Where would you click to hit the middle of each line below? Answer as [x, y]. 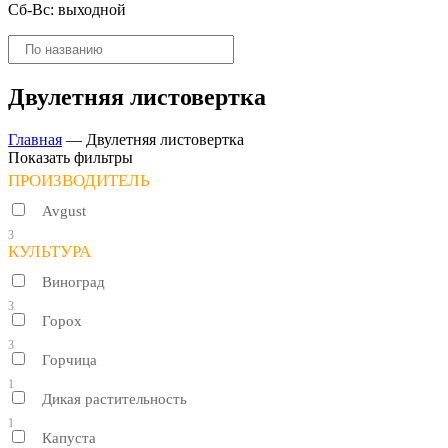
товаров [34, 60]
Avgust [64, 210]
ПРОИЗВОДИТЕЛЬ [79, 180]
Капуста [69, 437]
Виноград [73, 281]
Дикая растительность [114, 398]
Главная [35, 139]
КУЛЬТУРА [49, 251]
